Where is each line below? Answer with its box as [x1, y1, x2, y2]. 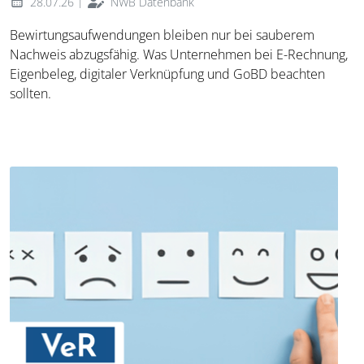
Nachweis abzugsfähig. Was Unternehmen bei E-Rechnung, [10, 45, 348, 63]
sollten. [10, 84, 51, 102]
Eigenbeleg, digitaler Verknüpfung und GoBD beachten [10, 64, 325, 83]
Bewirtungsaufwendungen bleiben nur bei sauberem [10, 25, 314, 44]
